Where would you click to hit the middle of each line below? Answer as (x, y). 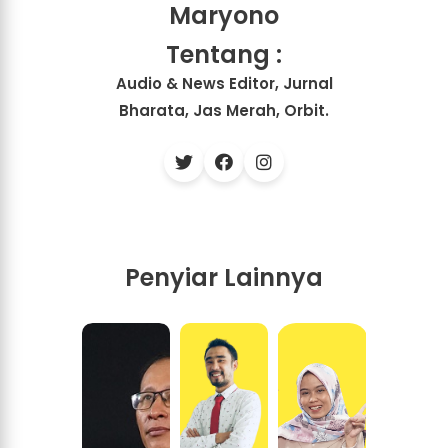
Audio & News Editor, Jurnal (224, 83)
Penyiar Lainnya (224, 277)
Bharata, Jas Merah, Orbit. (224, 110)
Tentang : (224, 54)
